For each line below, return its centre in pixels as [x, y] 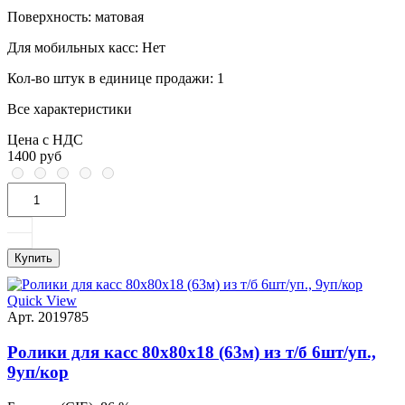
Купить [33, 259]
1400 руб [34, 156]
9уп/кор [38, 372]
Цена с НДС [45, 140]
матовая [118, 17]
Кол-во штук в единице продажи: [110, 79]
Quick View [42, 301]
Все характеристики [70, 109]
